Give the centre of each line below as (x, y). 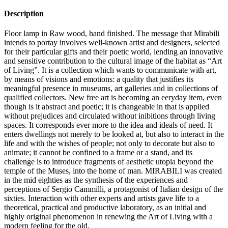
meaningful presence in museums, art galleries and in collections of (111, 89)
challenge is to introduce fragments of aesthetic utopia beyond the (109, 162)
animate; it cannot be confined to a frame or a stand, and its (98, 153)
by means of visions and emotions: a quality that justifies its (99, 79)
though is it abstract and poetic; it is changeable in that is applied (107, 107)
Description (24, 14)
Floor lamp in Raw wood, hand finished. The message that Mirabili (112, 34)
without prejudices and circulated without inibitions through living (110, 116)
